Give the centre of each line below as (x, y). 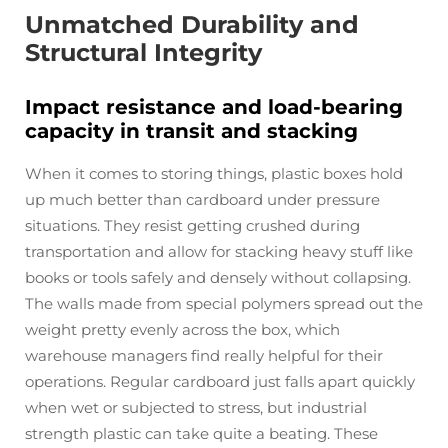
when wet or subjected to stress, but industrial (196, 407)
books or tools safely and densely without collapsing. (218, 277)
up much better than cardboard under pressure (202, 199)
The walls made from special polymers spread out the (224, 303)
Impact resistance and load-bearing (214, 107)
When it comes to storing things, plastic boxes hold (214, 173)
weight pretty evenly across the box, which (182, 329)
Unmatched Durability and (192, 24)
